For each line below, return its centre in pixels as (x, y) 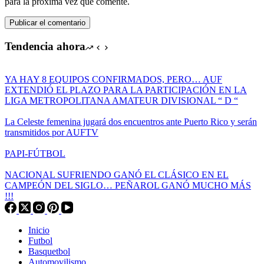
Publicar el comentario (47, 22)
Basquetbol (49, 252)
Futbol (40, 241)
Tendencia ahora (45, 46)
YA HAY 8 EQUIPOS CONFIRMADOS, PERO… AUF (113, 80)
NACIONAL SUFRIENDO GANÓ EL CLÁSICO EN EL (117, 175)
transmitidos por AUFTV (52, 133)
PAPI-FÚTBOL (35, 154)
